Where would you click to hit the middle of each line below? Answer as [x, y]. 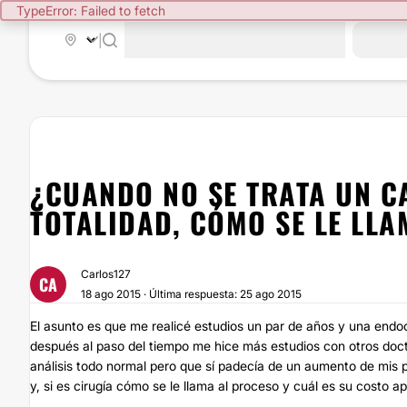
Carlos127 [106, 274]
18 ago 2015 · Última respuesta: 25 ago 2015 [191, 294]
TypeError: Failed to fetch [91, 10]
